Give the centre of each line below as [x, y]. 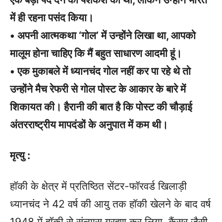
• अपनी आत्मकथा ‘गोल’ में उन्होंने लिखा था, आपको [103, 35]
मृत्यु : [20, 155]
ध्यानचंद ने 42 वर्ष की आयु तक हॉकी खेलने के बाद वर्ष [110, 204]
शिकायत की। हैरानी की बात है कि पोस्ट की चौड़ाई [101, 107]
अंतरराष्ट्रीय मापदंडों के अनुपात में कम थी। [89, 125]
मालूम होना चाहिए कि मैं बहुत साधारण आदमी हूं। [96, 53]
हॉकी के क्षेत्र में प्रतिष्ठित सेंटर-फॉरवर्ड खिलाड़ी [98, 186]
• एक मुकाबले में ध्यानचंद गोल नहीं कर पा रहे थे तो [100, 71]
